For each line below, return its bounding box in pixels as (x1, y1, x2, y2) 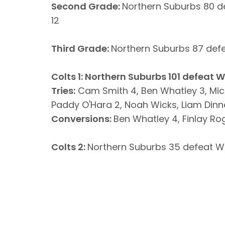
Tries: (51, 84, 75, 97)
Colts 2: (51, 141, 87, 153)
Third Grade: (51, 42, 111, 55)
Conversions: (51, 113, 114, 125)
